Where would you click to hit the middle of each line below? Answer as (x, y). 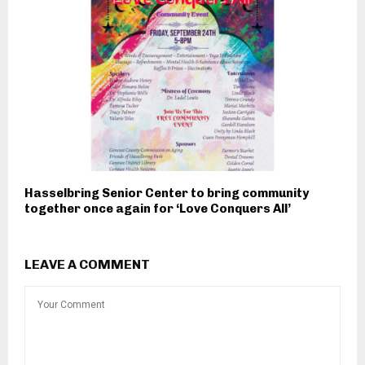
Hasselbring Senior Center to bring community (167, 193)
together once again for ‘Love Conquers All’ (158, 208)
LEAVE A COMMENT (87, 264)
